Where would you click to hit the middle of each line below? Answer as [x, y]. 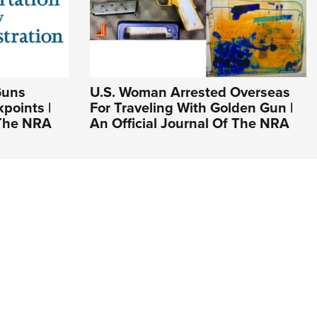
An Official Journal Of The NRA [190, 123]
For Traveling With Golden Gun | [191, 107]
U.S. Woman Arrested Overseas [190, 92]
